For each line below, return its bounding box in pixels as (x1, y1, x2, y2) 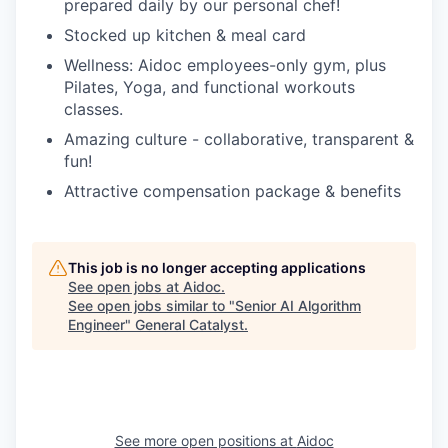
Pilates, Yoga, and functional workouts (64, 76, 355, 97)
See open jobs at (68, 277, 183, 295)
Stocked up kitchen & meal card (64, 24, 306, 45)
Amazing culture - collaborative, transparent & (64, 128, 414, 149)
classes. (64, 98, 123, 119)
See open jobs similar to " (68, 296, 235, 314)
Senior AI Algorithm (235, 296, 361, 314)
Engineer (68, 315, 125, 333)
